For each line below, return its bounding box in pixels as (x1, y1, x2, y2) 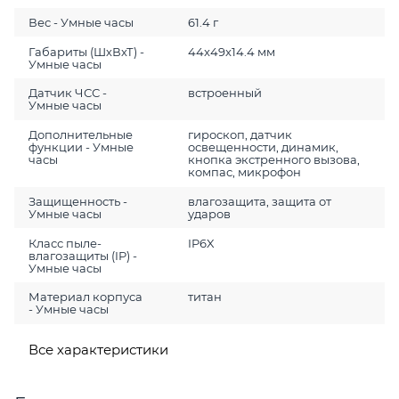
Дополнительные (28, 127, 134, 142)
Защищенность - (28, 193, 128, 208)
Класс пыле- (28, 235, 102, 250)
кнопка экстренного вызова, (187, 152, 360, 167)
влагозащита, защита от (187, 193, 331, 208)
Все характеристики (28, 340, 168, 358)
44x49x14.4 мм (187, 44, 275, 59)
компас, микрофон (187, 165, 301, 180)
